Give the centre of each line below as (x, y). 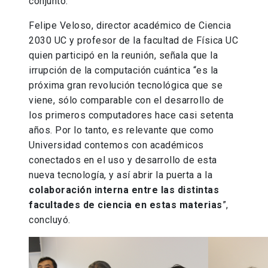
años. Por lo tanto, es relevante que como (121, 130)
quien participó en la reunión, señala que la (123, 55)
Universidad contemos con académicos (116, 145)
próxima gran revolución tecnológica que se (126, 85)
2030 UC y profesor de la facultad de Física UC (133, 40)
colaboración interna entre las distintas (124, 190)
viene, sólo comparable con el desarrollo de (127, 100)
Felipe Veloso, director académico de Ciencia (130, 25)
